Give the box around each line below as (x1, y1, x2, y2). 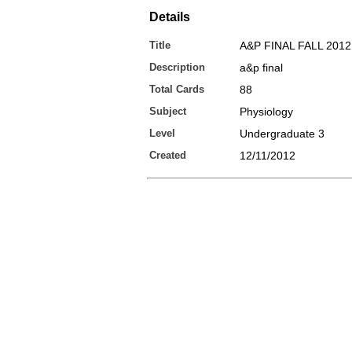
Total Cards (149, 83, 204, 95)
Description (149, 61, 205, 73)
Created (149, 149, 186, 161)
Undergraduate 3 (240, 127, 324, 140)
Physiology (240, 105, 293, 118)
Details (149, 10, 190, 24)
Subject (149, 105, 186, 117)
